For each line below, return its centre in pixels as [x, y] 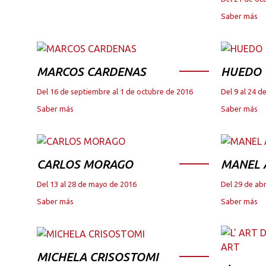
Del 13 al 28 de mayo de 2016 [87, 184]
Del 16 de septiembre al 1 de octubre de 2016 [115, 92]
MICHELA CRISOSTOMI [98, 256]
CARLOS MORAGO [85, 164]
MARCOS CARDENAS [91, 72]
